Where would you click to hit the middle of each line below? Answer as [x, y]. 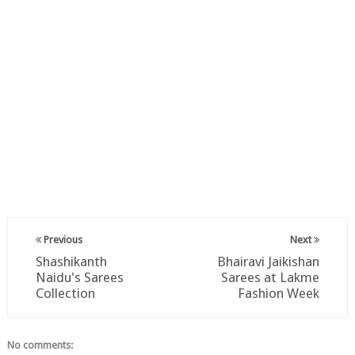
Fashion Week [279, 294]
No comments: [40, 345]
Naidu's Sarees [79, 278]
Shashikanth [71, 262]
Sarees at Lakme [271, 278]
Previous [61, 240]
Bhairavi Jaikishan [269, 262]
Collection [65, 294]
